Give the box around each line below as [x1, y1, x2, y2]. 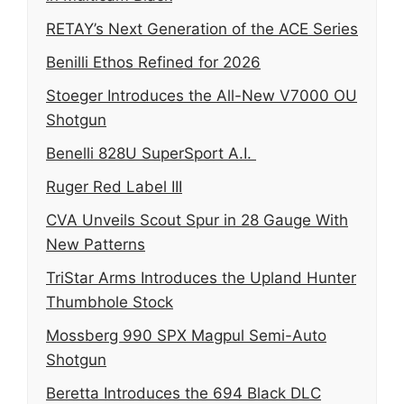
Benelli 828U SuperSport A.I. [46, 143, 256, 162]
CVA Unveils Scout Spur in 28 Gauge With [46, 210, 348, 229]
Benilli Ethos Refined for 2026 [46, 52, 261, 71]
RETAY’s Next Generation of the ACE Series [46, 19, 358, 38]
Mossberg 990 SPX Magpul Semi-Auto [46, 326, 326, 344]
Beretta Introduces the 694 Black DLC [46, 383, 321, 402]
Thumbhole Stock [46, 292, 173, 311]
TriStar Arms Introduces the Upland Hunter [46, 268, 356, 287]
